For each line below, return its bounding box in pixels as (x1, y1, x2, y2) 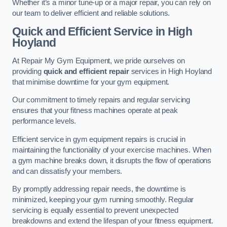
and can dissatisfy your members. (12, 167, 123, 175)
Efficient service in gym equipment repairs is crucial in (12, 135, 185, 143)
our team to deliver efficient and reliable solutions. (12, 9, 170, 17)
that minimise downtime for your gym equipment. (12, 78, 170, 86)
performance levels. (12, 117, 77, 126)
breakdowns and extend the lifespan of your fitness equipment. (12, 217, 214, 225)
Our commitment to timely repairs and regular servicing (12, 96, 191, 104)
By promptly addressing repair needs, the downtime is (12, 185, 186, 194)
